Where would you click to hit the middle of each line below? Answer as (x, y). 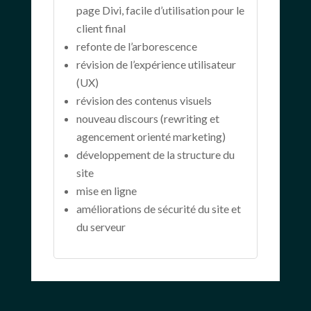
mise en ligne (106, 190)
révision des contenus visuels (144, 100)
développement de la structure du (155, 154)
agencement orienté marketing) (151, 136)
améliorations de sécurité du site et (158, 208)
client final (101, 28)
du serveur (101, 226)
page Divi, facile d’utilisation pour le (160, 10)
